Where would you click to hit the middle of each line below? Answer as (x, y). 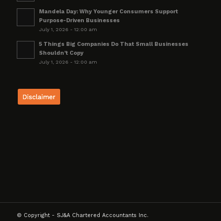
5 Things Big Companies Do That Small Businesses (113, 44)
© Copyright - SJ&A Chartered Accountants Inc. (82, 216)
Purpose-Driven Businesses (79, 20)
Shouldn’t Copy (61, 53)
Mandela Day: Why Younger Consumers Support (108, 11)
